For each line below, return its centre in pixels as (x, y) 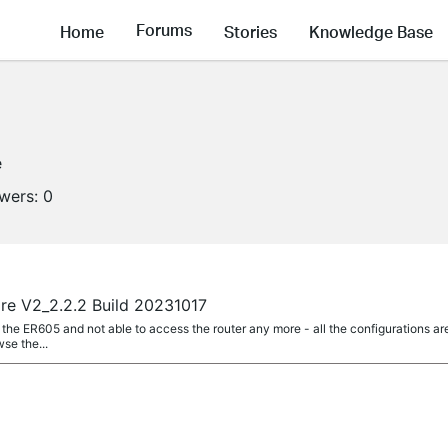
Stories (250, 31)
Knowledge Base (371, 31)
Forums (164, 30)
